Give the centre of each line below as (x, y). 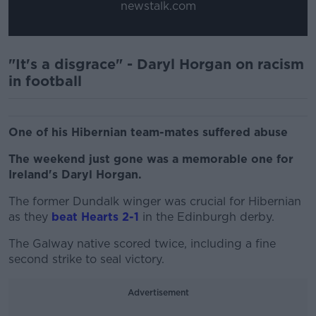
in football (45, 81)
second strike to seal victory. (86, 259)
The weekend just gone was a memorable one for (151, 159)
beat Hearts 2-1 (95, 217)
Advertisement (158, 292)
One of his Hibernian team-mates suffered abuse (148, 132)
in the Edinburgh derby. (208, 217)
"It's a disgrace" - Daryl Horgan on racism (156, 64)
